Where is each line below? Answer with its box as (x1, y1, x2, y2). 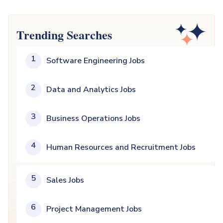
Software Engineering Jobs (46, 55, 145, 66)
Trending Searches (16, 25, 112, 43)
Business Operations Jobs (46, 113, 140, 124)
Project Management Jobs (46, 204, 142, 215)
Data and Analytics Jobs (46, 84, 136, 95)
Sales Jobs (46, 175, 84, 186)
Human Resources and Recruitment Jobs (46, 142, 196, 153)
